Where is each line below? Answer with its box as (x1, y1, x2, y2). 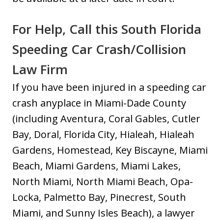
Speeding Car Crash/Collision (12, 40, 186, 58)
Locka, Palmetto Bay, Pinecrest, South (12, 190, 186, 204)
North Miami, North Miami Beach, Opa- (12, 174, 193, 188)
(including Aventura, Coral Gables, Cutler (12, 111, 200, 125)
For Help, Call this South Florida (12, 20, 201, 38)
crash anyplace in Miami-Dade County (12, 96, 186, 110)
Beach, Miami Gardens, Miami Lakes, (12, 159, 181, 172)
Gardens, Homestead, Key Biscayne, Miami (12, 143, 208, 157)
